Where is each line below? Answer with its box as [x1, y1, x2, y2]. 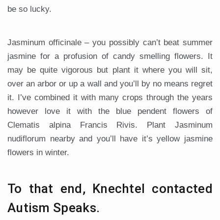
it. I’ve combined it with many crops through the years [7, 92, 213, 102]
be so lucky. [7, 4, 52, 14]
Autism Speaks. [7, 200, 100, 215]
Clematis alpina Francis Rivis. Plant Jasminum [7, 120, 213, 130]
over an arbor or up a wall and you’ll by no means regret [7, 79, 213, 88]
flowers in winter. [7, 147, 69, 157]
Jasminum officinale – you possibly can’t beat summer [7, 37, 213, 47]
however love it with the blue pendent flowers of [7, 106, 213, 116]
